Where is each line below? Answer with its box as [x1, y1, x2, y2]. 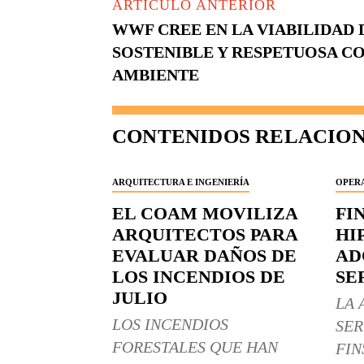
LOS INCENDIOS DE [112, 266, 285, 288]
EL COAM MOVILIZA [112, 203, 298, 224]
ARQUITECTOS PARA [112, 224, 298, 245]
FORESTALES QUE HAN [112, 338, 278, 357]
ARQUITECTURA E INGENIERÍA [112, 177, 249, 188]
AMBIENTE [112, 66, 199, 84]
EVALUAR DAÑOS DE [112, 245, 297, 266]
